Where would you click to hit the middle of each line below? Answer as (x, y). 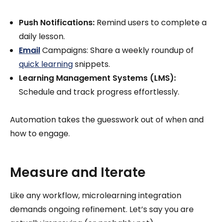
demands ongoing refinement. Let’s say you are (102, 209)
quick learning (46, 64)
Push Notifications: (57, 22)
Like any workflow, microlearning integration (96, 195)
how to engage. (40, 133)
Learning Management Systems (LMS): (97, 78)
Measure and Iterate (78, 172)
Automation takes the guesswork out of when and (107, 119)
